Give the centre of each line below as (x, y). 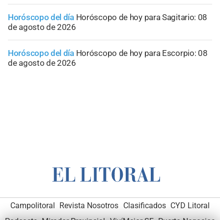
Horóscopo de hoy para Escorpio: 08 (142, 53)
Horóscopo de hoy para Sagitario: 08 (142, 17)
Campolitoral (32, 205)
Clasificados (144, 205)
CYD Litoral (190, 205)
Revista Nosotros (89, 205)
